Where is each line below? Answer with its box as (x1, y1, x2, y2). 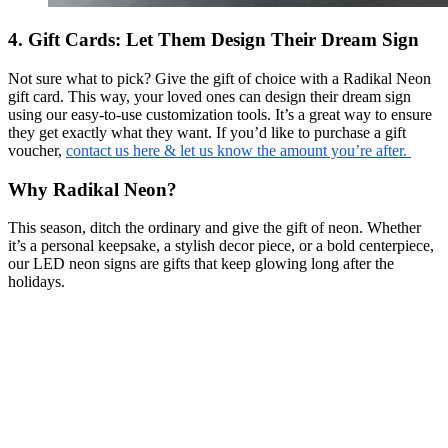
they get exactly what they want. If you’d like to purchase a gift (8, 124, 406, 142)
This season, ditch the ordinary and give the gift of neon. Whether (8, 219, 421, 237)
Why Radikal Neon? (8, 178, 177, 200)
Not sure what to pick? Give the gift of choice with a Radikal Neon (8, 70, 431, 88)
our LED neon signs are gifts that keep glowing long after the (8, 255, 394, 273)
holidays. (8, 273, 65, 291)
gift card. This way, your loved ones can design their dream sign (8, 88, 411, 106)
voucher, (8, 142, 66, 160)
